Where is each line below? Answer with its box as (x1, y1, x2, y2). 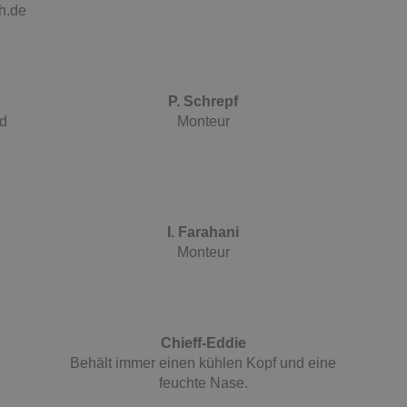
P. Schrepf (168, 93, 239, 109)
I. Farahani (167, 223, 240, 240)
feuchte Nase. (158, 374, 248, 391)
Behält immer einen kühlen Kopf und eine (70, 354, 337, 371)
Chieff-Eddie (160, 334, 246, 351)
